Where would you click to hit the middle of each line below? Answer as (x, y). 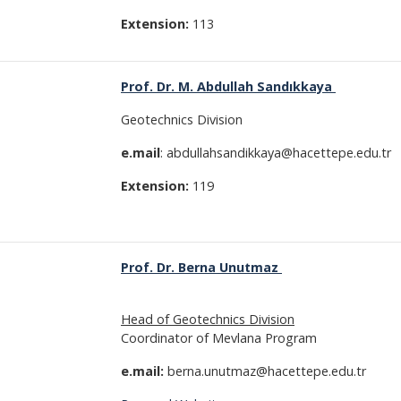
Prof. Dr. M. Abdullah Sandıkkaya (228, 86)
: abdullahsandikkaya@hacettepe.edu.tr (277, 153)
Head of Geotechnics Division (208, 319)
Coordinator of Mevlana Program (219, 338)
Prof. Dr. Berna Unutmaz (201, 267)
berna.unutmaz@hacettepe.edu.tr (265, 371)
